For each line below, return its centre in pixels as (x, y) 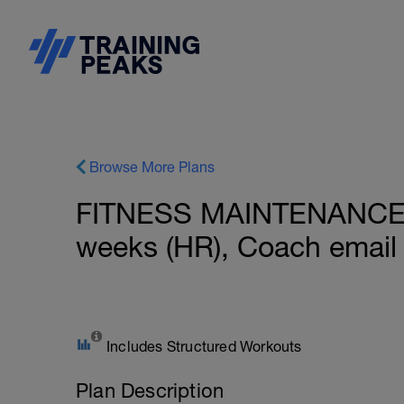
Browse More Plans (152, 167)
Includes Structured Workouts (204, 346)
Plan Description (150, 390)
